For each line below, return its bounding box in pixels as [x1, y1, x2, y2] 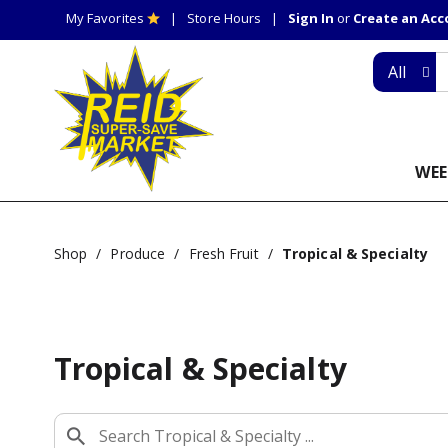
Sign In [287, 9, 334, 27]
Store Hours [187, 9, 262, 27]
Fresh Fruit [188, 243, 259, 263]
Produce [110, 243, 166, 263]
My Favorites [65, 9, 144, 27]
